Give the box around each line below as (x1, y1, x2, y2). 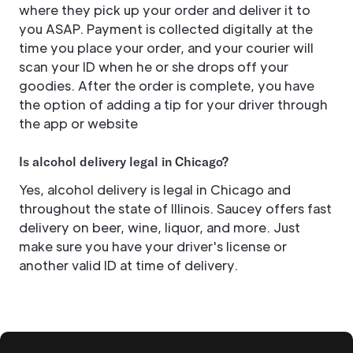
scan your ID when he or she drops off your (19, 58, 288, 76)
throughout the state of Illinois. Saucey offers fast (19, 200, 332, 217)
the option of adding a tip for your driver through (19, 96, 328, 113)
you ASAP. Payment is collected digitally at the (19, 20, 313, 38)
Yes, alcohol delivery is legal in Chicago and (19, 181, 291, 199)
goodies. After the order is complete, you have (19, 77, 314, 95)
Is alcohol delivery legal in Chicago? (19, 154, 229, 170)
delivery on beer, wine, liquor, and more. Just (19, 219, 300, 236)
